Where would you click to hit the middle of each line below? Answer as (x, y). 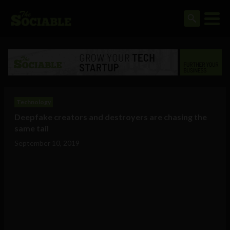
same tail (32, 128)
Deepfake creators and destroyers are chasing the (111, 117)
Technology (34, 102)
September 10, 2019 (47, 143)
